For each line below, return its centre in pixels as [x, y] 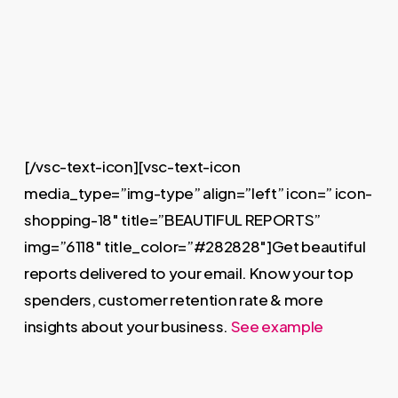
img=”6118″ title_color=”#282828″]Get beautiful [195, 246]
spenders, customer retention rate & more [173, 299]
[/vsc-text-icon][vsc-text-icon [132, 166]
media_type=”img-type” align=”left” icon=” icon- [198, 192]
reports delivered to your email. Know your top [188, 272]
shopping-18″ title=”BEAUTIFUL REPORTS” [172, 219]
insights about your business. [127, 326]
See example [277, 326]
